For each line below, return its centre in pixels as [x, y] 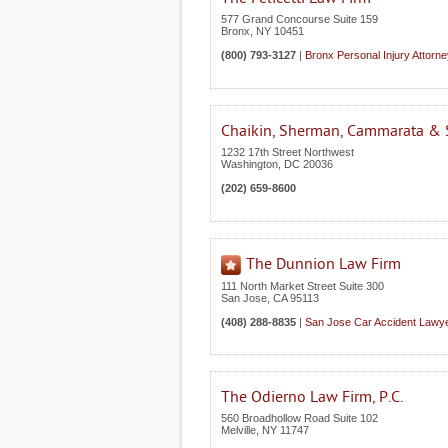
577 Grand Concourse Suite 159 [299, 19]
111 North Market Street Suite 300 [302, 286]
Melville [238, 430]
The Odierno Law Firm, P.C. [312, 397]
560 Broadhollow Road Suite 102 [299, 418]
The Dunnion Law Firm [323, 264]
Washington [249, 164]
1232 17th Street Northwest [287, 152]
